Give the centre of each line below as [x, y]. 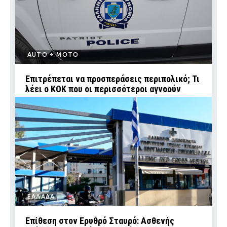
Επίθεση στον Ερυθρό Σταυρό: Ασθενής [100, 221]
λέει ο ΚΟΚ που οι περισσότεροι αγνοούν [103, 89]
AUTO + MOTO [53, 54]
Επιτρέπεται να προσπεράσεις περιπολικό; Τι [112, 79]
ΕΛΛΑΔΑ [41, 196]
